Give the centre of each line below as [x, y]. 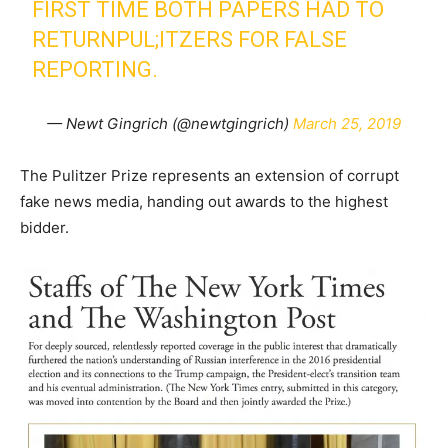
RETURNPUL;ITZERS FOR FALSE [190, 39]
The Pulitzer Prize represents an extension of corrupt [209, 175]
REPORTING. [95, 69]
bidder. [44, 227]
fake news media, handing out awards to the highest [204, 201]
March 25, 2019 [347, 123]
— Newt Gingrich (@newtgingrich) [170, 123]
